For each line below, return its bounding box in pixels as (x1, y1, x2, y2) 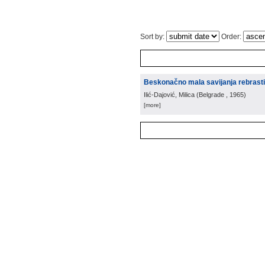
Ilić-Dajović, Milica (144, 91, 195, 98)
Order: (219, 33, 243, 41)
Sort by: (140, 33, 166, 41)
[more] (144, 102, 161, 108)
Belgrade (199, 91, 224, 98)
